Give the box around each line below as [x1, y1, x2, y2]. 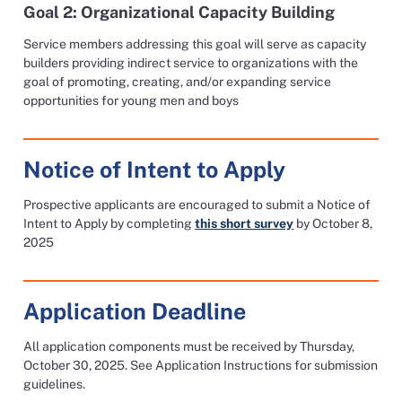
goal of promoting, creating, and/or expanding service [23, 74, 332, 89]
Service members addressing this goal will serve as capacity [23, 37, 367, 51]
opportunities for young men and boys [23, 93, 240, 108]
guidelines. [23, 377, 86, 391]
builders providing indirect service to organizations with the [23, 56, 359, 70]
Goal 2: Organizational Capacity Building [23, 3, 336, 22]
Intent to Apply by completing [23, 216, 196, 231]
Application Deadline [23, 298, 247, 325]
